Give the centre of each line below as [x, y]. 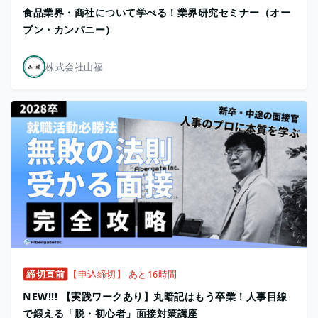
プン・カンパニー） [69, 29]
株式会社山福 [74, 66]
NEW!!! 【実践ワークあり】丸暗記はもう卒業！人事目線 [155, 296]
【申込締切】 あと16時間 [123, 274]
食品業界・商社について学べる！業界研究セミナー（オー [157, 12]
